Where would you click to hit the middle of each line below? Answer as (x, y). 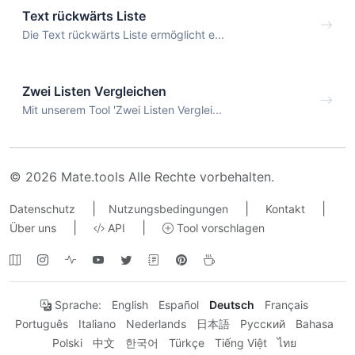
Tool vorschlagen (219, 228)
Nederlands (156, 324)
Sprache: (76, 305)
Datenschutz (42, 209)
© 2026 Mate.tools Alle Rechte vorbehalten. (142, 177)
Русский (263, 324)
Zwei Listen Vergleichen (94, 92)
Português (42, 324)
